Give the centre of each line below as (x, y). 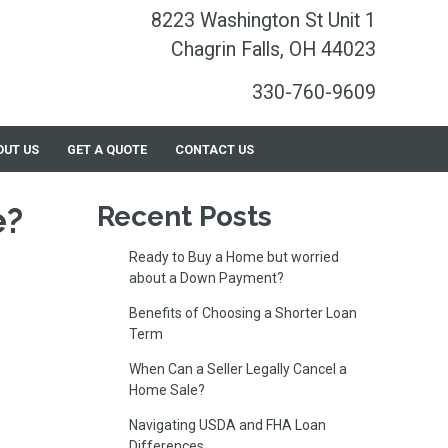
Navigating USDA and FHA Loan (227, 425)
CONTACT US (214, 149)
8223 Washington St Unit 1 (263, 20)
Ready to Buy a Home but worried (233, 257)
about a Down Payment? (206, 278)
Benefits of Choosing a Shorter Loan (242, 313)
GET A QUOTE (107, 149)
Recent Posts (184, 217)
